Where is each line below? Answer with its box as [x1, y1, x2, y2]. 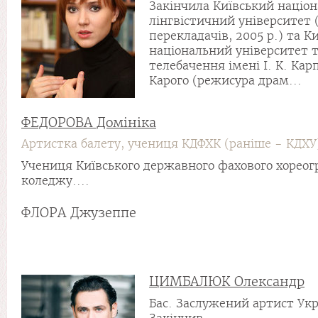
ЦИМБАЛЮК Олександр [149, 273, 305, 290]
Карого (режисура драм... [149, 74, 302, 87]
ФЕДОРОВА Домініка [21, 114, 156, 131]
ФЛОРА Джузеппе [21, 204, 136, 221]
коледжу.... [21, 174, 89, 187]
